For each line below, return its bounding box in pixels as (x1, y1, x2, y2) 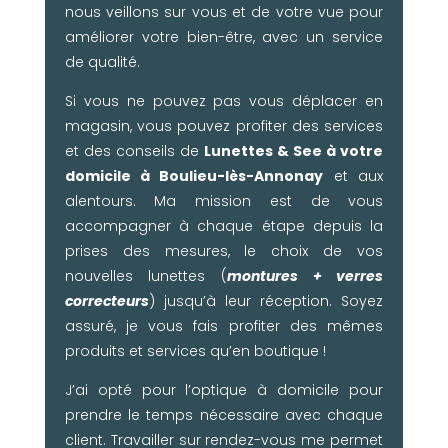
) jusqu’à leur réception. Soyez (148, 290, 384, 311)
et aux (323, 165, 384, 186)
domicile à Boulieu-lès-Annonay (64, 165, 324, 186)
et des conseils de (64, 140, 204, 161)
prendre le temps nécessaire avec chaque (64, 404, 384, 425)
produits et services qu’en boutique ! (64, 340, 326, 361)
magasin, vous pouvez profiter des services (64, 115, 384, 136)
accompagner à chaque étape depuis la (64, 215, 384, 236)
